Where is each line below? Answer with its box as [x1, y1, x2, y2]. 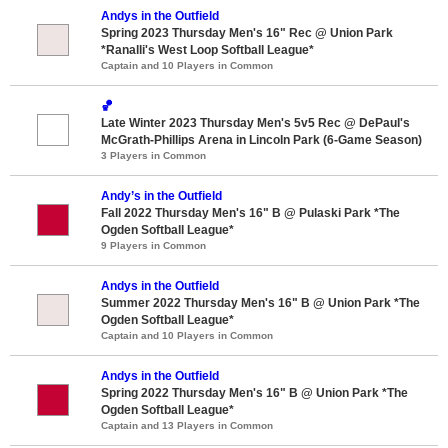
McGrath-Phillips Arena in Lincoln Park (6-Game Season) [101, 132, 422, 147]
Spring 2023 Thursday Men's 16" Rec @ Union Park [101, 25, 393, 40]
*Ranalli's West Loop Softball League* [101, 42, 314, 57]
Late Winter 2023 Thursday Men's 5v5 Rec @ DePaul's [101, 115, 410, 130]
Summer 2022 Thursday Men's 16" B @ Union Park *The [101, 295, 420, 310]
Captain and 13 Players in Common [101, 419, 273, 431]
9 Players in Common [101, 239, 206, 251]
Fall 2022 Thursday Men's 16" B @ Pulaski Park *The [101, 205, 400, 220]
